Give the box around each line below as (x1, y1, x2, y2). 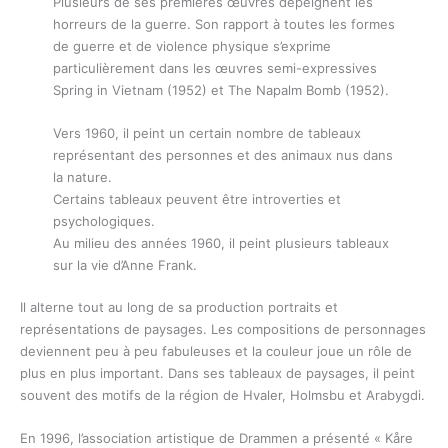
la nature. (52, 168, 112, 185)
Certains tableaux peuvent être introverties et (52, 190, 341, 207)
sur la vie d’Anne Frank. (52, 256, 197, 273)
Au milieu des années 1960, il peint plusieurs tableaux (52, 234, 389, 251)
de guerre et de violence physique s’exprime (52, 37, 331, 54)
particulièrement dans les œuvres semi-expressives (52, 59, 377, 76)
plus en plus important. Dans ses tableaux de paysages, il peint (20, 365, 415, 382)
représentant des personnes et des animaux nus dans (52, 146, 393, 163)
